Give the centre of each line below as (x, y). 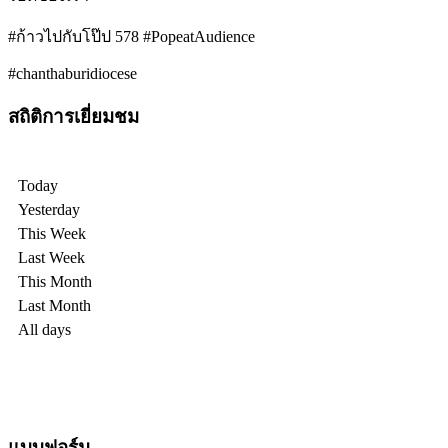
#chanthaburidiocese (72, 73)
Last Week (51, 258)
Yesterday (49, 210)
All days (44, 330)
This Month (55, 282)
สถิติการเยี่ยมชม (73, 116)
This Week (52, 234)
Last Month (54, 306)
